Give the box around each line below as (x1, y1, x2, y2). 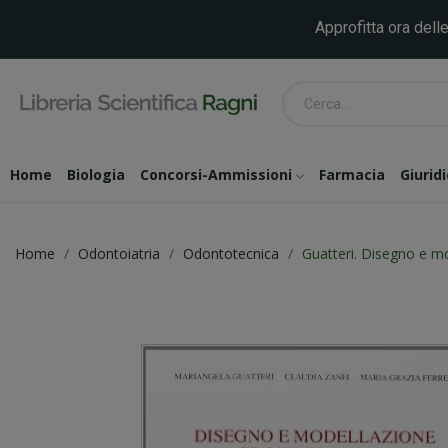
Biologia (67, 165, 125, 184)
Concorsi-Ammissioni (140, 165, 292, 184)
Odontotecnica (183, 244, 279, 263)
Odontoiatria (78, 244, 160, 263)
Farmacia (319, 165, 385, 184)
